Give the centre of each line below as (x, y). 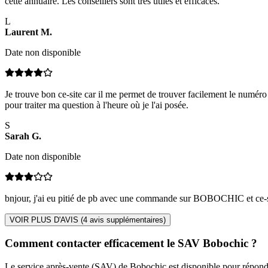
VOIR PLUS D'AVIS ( (46, 220)
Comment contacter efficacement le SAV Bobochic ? (131, 243)
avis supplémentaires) (127, 220)
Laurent (22, 32)
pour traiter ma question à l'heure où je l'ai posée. (97, 105)
